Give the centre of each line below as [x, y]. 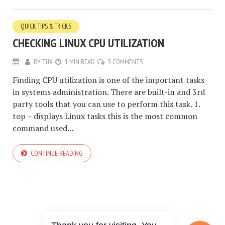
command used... [43, 128]
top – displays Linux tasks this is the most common [105, 116]
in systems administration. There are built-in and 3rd [109, 92]
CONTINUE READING [57, 153]
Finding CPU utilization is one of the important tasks [108, 80]
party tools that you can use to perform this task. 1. [106, 104]
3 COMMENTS [125, 62]
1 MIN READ [80, 62]
